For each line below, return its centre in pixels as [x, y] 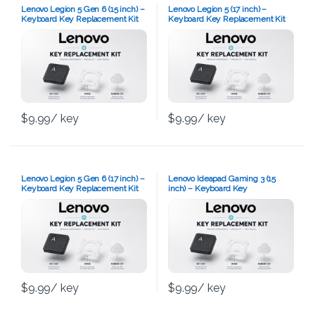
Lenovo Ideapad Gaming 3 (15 [222, 178]
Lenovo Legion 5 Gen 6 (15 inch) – [83, 9]
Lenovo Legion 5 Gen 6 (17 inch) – [83, 178]
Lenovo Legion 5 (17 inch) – [217, 9]
